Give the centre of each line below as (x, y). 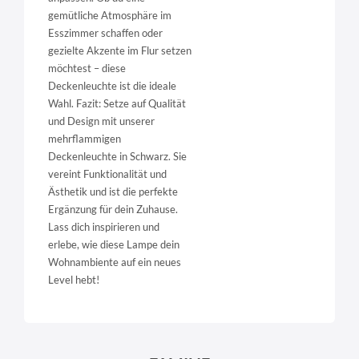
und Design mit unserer (101, 121)
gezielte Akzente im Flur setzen (120, 51)
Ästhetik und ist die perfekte (113, 192)
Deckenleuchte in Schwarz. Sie (117, 157)
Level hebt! (74, 280)
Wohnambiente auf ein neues (115, 262)
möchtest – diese (87, 69)
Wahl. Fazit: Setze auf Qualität (117, 104)
